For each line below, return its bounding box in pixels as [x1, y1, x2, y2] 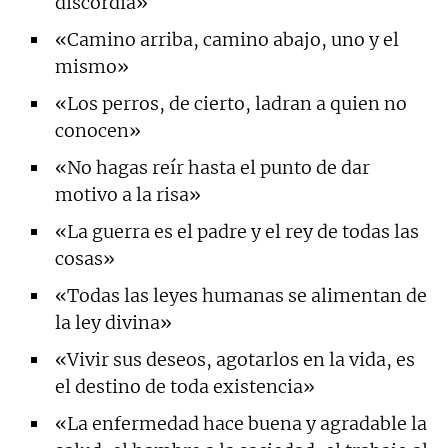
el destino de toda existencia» [55, 374, 315, 398]
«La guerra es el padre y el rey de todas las [55, 219, 419, 243]
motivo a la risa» [55, 182, 201, 206]
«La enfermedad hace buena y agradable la [55, 411, 427, 435]
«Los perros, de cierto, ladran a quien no [55, 91, 407, 115]
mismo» [55, 54, 129, 78]
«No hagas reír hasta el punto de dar [55, 155, 370, 179]
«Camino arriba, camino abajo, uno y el [55, 27, 399, 51]
